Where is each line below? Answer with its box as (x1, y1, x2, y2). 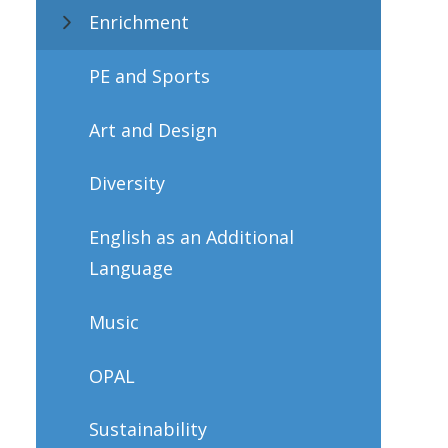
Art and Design (88, 117, 217, 142)
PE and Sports (88, 63, 210, 88)
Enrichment (88, 10, 189, 35)
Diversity (88, 171, 165, 196)
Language (88, 256, 173, 281)
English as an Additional (88, 225, 294, 250)
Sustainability (88, 417, 207, 442)
